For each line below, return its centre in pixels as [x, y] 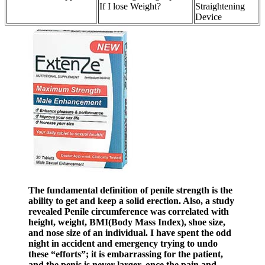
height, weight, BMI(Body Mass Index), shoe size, [127, 222]
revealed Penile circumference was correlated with [129, 212]
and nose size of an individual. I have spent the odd [130, 233]
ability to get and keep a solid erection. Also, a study [131, 201]
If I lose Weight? [130, 7]
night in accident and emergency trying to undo [123, 244]
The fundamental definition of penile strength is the [130, 190]
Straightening [220, 7]
